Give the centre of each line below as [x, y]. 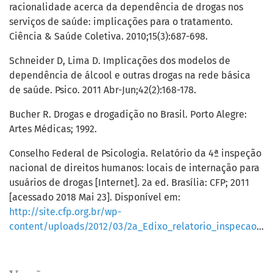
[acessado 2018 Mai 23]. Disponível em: [95, 197]
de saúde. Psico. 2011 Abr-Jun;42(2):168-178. [103, 90]
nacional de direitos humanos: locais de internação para [134, 168]
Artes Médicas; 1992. [53, 129]
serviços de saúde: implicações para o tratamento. [121, 22]
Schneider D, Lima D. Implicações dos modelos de [120, 61]
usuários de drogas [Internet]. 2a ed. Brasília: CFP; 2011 [129, 183]
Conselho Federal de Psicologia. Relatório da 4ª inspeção [135, 154]
